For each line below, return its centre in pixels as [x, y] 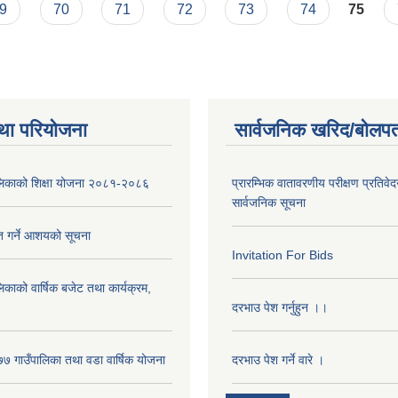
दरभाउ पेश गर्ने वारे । [278, 360]
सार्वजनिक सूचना [269, 203]
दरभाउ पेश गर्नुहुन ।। [280, 307]
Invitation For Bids [283, 255]
